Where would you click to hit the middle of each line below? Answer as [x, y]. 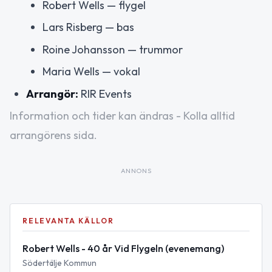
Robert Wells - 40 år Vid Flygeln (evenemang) [123, 249]
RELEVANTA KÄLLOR [68, 221]
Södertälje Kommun [59, 263]
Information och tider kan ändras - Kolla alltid [122, 116]
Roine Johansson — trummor [113, 49]
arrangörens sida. [53, 135]
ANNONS [136, 171]
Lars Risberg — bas [88, 27]
